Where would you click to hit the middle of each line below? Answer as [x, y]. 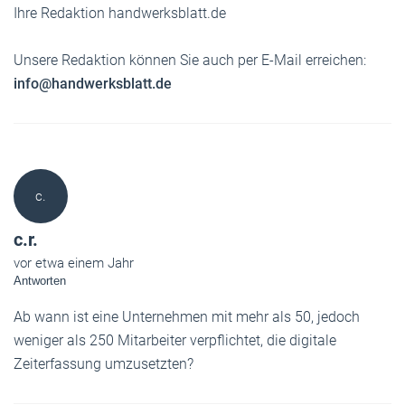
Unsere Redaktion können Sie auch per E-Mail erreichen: [190, 60]
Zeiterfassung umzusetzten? [104, 363]
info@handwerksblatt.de [93, 83]
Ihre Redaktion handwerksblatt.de [120, 13]
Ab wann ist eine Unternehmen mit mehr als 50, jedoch [187, 316]
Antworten [40, 280]
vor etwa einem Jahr [74, 263]
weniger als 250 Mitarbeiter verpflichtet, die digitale [175, 340]
